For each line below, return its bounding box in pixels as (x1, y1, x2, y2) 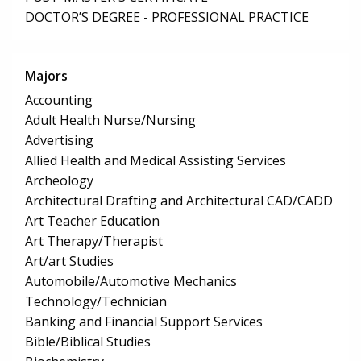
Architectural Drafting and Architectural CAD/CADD (25, 192, 333, 210)
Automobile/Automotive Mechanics (25, 272, 237, 291)
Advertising (25, 131, 93, 150)
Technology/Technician (25, 293, 167, 311)
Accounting (25, 91, 93, 110)
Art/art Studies (25, 252, 114, 271)
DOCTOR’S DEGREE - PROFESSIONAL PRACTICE (25, 8, 309, 27)
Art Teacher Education (25, 212, 160, 230)
